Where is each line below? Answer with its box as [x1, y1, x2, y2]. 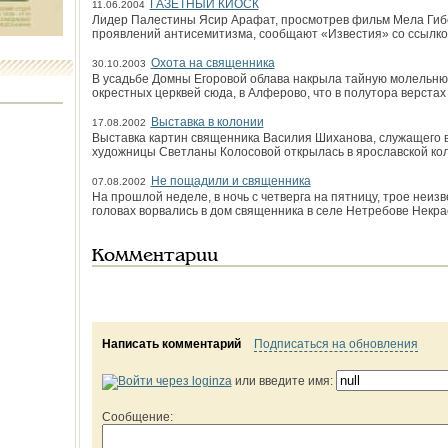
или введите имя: [231, 374, 336, 388]
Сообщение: [101, 410, 173, 424]
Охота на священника [150, 56, 275, 70]
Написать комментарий [101, 337, 241, 351]
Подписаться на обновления [253, 337, 418, 351]
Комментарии [91, 248, 218, 265]
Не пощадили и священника [150, 174, 311, 188]
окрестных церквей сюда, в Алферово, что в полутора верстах [91, 86, 446, 100]
